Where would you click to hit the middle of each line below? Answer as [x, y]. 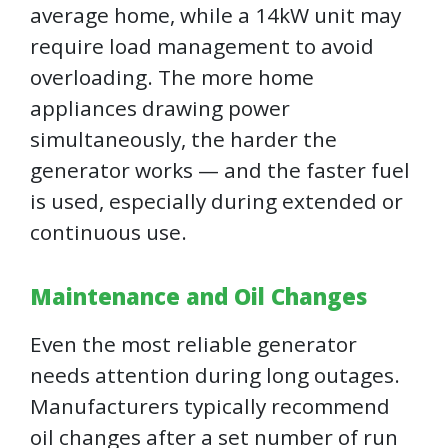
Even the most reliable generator [193, 344]
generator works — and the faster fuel [220, 170]
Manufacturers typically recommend [210, 406]
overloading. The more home [172, 77]
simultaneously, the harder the [183, 139]
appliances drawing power [160, 108]
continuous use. [108, 232]
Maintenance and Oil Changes [198, 296]
